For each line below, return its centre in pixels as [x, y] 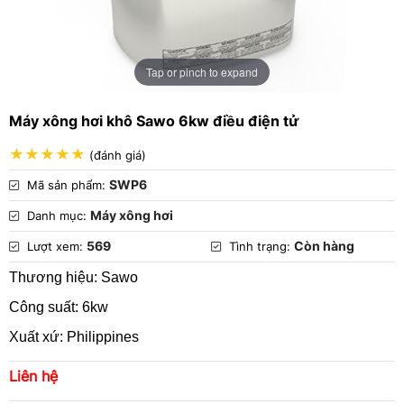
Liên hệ [33, 376]
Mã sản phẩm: [66, 185]
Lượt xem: [55, 247]
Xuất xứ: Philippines [74, 337]
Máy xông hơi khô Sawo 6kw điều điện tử [154, 121]
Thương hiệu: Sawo [73, 278]
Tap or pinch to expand [202, 71]
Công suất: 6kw [59, 308]
